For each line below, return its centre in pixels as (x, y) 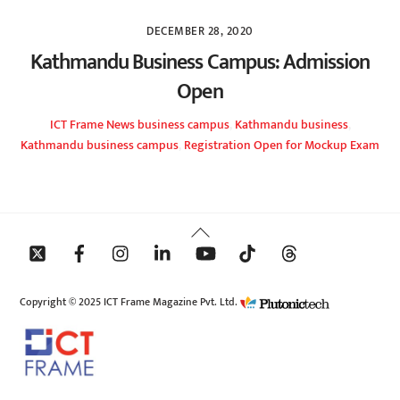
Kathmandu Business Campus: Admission (200, 62)
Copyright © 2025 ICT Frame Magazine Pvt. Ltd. (130, 302)
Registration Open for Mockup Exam (282, 146)
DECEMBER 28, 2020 (200, 31)
